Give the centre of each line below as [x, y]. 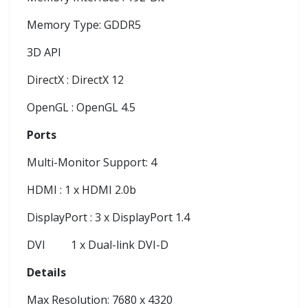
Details [46, 272]
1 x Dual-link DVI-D [120, 245]
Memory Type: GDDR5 [84, 25]
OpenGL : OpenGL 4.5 [81, 107]
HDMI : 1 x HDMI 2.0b [81, 190]
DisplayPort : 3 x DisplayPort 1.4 [108, 217]
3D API [44, 52]
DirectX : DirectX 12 [75, 80]
